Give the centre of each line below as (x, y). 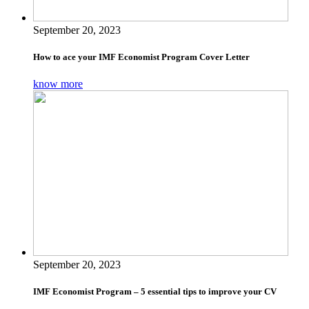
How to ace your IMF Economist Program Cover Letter (141, 57)
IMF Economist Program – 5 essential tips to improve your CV (155, 292)
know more (58, 84)
